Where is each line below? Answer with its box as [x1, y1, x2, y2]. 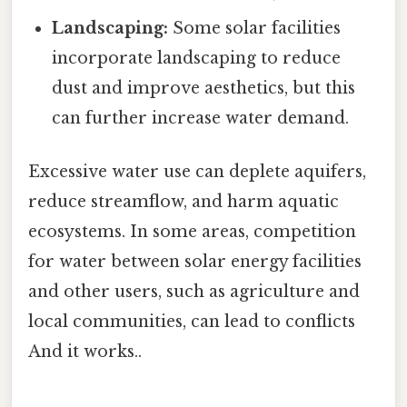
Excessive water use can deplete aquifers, [28, 161, 366, 182]
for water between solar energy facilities [28, 251, 362, 272]
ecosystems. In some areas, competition [28, 221, 356, 242]
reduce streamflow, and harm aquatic [28, 191, 339, 212]
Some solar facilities [168, 17, 342, 38]
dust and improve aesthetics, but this [52, 77, 356, 98]
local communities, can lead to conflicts [28, 311, 355, 332]
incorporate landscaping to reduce [52, 47, 342, 68]
